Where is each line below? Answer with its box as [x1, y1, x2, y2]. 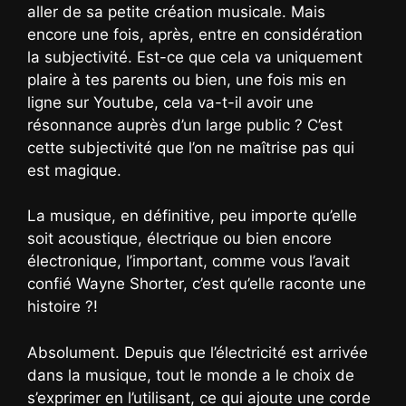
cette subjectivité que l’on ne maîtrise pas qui [27, 138, 354, 157]
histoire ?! [27, 297, 98, 316]
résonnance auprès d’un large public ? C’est [27, 115, 343, 134]
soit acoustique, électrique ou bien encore [27, 229, 332, 248]
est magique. [27, 160, 121, 179]
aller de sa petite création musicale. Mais [27, 2, 325, 21]
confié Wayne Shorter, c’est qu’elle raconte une [27, 275, 366, 294]
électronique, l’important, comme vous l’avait [27, 252, 350, 271]
